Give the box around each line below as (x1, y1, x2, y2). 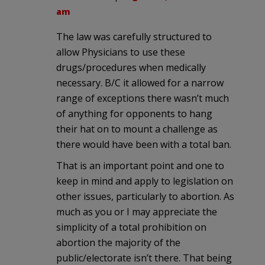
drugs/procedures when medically (56, 60, 206, 74)
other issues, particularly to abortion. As (56, 189, 234, 203)
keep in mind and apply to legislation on (56, 174, 233, 188)
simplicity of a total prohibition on (56, 220, 206, 234)
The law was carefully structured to (56, 30, 212, 43)
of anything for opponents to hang (56, 106, 212, 120)
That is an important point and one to (56, 159, 224, 172)
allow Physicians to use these (56, 45, 185, 59)
